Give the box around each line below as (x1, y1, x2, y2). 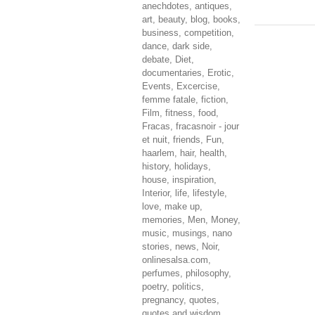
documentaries (142, 67, 202, 78)
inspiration (172, 174, 214, 185)
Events (142, 81, 171, 91)
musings (172, 228, 207, 238)
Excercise (176, 81, 217, 91)
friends (173, 134, 200, 145)
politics (172, 281, 201, 292)
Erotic (207, 67, 231, 78)
